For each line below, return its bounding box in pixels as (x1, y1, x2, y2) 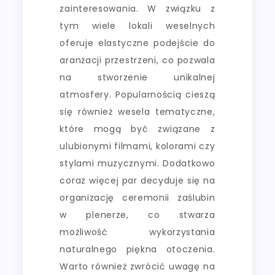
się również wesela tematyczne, (60, 105, 215, 118)
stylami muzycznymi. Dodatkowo (60, 157, 215, 169)
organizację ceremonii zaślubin (60, 191, 215, 204)
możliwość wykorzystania (60, 225, 215, 238)
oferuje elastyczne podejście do (60, 36, 215, 49)
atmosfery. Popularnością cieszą (60, 88, 215, 101)
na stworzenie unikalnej (60, 71, 215, 83)
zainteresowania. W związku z (60, 2, 215, 15)
